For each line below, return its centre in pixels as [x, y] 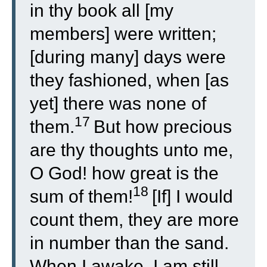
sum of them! [81, 196]
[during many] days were [128, 57]
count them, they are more [134, 220]
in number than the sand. [129, 243]
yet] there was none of [118, 103]
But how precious [163, 127]
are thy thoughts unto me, [131, 150]
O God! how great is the [124, 173]
